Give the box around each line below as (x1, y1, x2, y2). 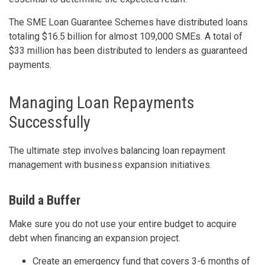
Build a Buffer (9, 192, 80, 208)
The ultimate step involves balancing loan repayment (9, 144, 225, 156)
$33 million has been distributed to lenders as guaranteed (9, 44, 247, 56)
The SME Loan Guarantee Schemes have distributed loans (9, 16, 248, 28)
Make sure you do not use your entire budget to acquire (9, 218, 237, 230)
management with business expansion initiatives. (9, 159, 212, 170)
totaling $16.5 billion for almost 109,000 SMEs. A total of (9, 30, 243, 42)
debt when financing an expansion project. (9, 232, 180, 244)
